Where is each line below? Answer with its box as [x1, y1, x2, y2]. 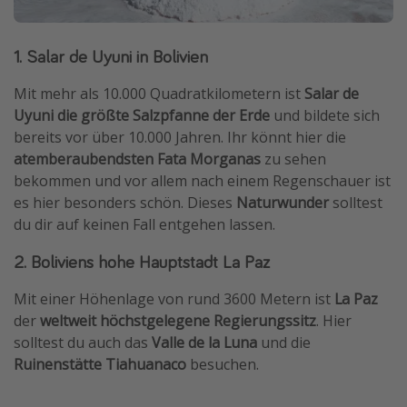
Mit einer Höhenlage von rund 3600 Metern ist [14, 289, 331, 310]
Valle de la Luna [152, 333, 261, 353]
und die [261, 333, 311, 353]
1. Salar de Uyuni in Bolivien [14, 45, 208, 68]
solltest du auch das [14, 333, 152, 353]
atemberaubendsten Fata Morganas [14, 149, 261, 170]
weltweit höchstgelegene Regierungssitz [40, 311, 316, 332]
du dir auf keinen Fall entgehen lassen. [14, 214, 275, 235]
